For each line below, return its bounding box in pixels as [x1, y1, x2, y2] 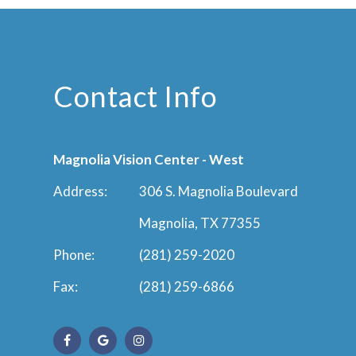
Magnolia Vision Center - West [53, 150, 245, 168]
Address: [53, 182, 108, 199]
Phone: [53, 246, 95, 263]
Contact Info [53, 78, 218, 114]
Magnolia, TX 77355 [139, 214, 261, 231]
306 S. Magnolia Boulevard [139, 182, 299, 199]
